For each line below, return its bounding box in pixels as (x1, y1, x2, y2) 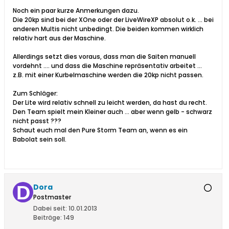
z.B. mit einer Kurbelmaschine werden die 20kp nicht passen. (13, 71, 203, 80)
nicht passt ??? (13, 117, 61, 126)
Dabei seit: (33, 204, 67, 213)
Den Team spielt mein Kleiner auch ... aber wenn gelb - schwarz (13, 107, 212, 117)
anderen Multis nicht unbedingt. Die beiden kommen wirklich (13, 25, 203, 34)
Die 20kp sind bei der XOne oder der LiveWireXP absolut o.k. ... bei (13, 15, 214, 25)
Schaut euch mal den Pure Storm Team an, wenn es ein (13, 126, 188, 135)
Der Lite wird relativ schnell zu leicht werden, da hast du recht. (13, 98, 207, 107)
